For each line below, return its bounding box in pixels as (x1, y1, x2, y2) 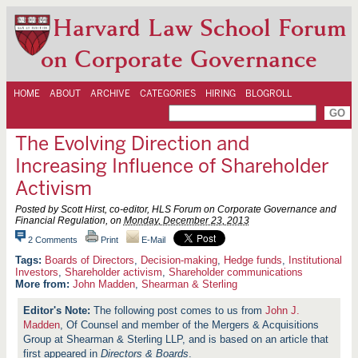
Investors (14, 266, 58, 278)
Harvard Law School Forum (52, 13, 346, 44)
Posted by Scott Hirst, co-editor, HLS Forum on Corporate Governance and (14, 204, 336, 215)
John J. (265, 304, 300, 316)
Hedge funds (223, 254, 282, 266)
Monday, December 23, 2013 (123, 215, 249, 226)
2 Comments (27, 235, 78, 245)
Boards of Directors (44, 254, 134, 266)
